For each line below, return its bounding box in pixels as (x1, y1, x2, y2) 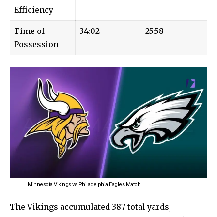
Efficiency (14, 4, 53, 15)
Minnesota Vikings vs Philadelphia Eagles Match (28, 181, 140, 187)
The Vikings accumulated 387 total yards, (10, 201, 171, 212)
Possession (14, 39, 59, 49)
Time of (14, 26, 45, 36)
